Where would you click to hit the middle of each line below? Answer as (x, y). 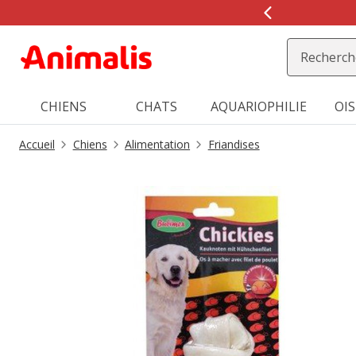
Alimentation (158, 144)
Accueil (37, 144)
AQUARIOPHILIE (259, 106)
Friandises (234, 144)
